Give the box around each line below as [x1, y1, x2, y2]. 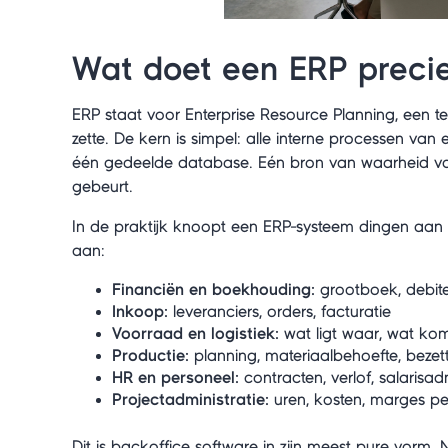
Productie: [112, 347, 189, 364]
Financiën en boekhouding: [112, 281, 315, 298]
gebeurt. [72, 178, 133, 195]
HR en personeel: [112, 369, 239, 386]
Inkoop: [112, 303, 168, 320]
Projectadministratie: [112, 391, 269, 408]
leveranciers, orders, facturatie [168, 303, 391, 320]
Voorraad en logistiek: [112, 325, 279, 342]
